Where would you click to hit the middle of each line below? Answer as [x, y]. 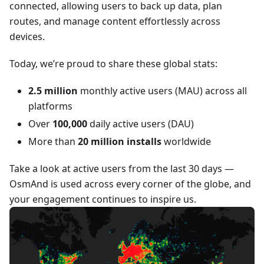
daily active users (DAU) [141, 123]
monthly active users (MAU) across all [162, 90]
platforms [50, 106]
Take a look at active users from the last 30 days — [122, 168]
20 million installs [120, 141]
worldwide [186, 141]
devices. [27, 36]
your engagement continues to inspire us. [103, 199]
